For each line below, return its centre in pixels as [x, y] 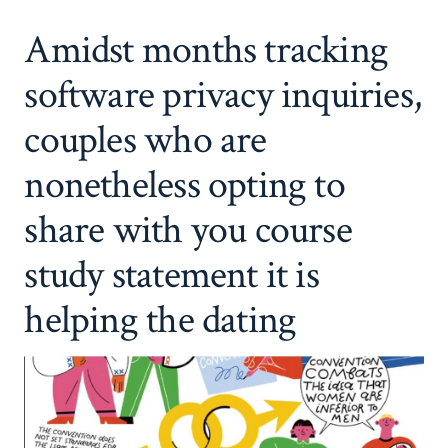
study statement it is [171, 275]
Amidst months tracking [206, 50]
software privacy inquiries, [223, 95]
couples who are [145, 140]
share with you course [188, 230]
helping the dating [160, 320]
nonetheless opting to [184, 185]
